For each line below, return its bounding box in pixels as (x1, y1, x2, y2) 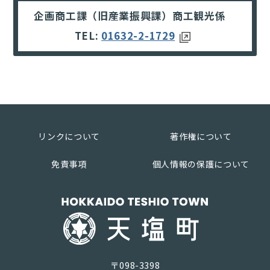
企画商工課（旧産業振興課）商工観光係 (34, 8, 236, 24)
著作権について (170, 130, 232, 142)
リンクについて (38, 130, 100, 142)
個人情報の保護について (152, 157, 250, 170)
